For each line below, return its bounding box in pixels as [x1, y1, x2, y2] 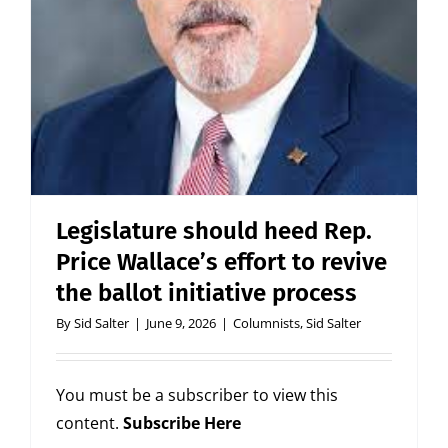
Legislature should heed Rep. [56, 217, 372, 246]
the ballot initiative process [56, 279, 357, 308]
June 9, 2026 [146, 314, 216, 333]
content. [56, 412, 123, 435]
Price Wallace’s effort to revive [56, 248, 387, 277]
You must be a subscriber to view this [56, 384, 338, 407]
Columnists [233, 314, 300, 333]
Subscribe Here [123, 412, 241, 435]
